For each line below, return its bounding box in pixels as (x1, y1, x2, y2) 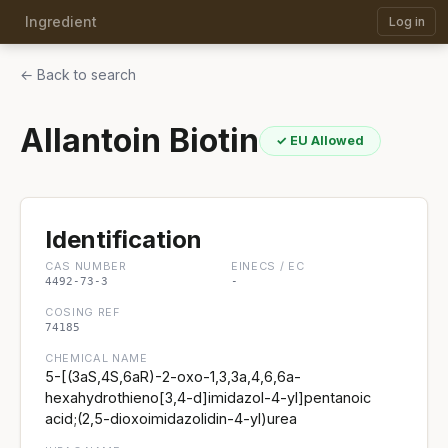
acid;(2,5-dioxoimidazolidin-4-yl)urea (45, 410, 297, 427)
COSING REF (45, 305, 120, 319)
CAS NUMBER (45, 259, 127, 273)
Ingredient (24, 13, 97, 30)
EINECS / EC (231, 259, 305, 273)
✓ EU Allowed (276, 133, 364, 148)
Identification (45, 225, 202, 254)
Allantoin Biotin (20, 121, 259, 160)
